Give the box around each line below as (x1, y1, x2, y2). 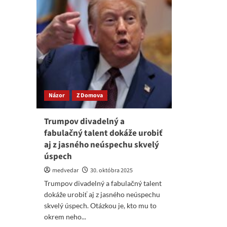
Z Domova (77, 91, 103, 100)
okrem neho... (44, 212, 86, 221)
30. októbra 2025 (90, 166, 133, 175)
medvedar (52, 166, 79, 175)
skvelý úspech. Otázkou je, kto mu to (44, 201, 157, 210)
